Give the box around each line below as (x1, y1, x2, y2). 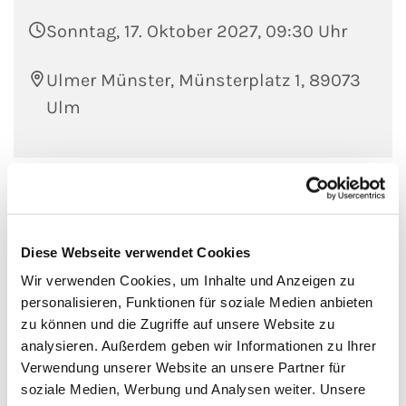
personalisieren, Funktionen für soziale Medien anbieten (21, 294, 373, 310)
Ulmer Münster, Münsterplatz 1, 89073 (46, 70, 361, 92)
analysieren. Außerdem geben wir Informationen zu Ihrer (21, 337, 376, 353)
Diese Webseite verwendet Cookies (21, 244, 250, 260)
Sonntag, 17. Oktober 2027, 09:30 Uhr (46, 21, 347, 43)
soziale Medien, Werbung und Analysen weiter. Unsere (21, 381, 366, 397)
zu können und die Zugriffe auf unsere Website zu (21, 315, 334, 332)
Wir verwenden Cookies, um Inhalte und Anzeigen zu (21, 272, 355, 288)
